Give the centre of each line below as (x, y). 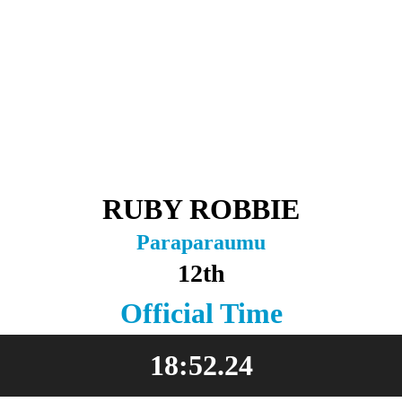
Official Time (201, 313)
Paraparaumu (201, 242)
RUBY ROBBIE (201, 209)
